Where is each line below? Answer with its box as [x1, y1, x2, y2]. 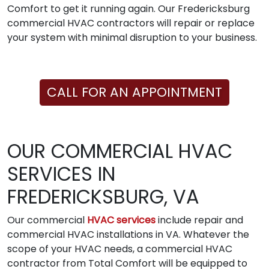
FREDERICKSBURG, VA [7, 183, 199, 210]
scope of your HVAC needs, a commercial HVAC [7, 241, 232, 256]
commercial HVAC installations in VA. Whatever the [7, 227, 249, 241]
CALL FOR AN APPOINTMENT [47, 82, 222, 101]
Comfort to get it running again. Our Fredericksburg [7, 1, 250, 16]
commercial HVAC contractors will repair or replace [7, 16, 255, 30]
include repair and [156, 213, 243, 227]
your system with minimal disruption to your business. [7, 30, 257, 44]
